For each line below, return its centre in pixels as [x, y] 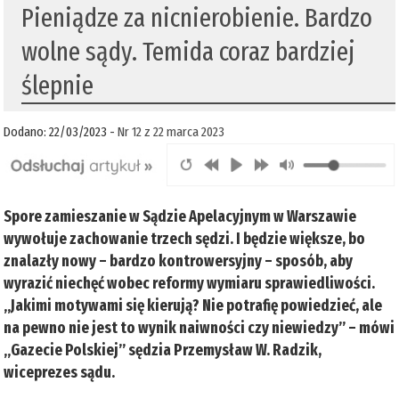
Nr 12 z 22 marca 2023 [171, 132]
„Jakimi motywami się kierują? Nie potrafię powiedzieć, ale [193, 305]
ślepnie [58, 86]
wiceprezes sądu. [61, 372]
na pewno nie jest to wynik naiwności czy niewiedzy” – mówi [199, 327]
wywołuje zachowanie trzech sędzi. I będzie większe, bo [185, 238]
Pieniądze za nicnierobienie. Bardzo [197, 18]
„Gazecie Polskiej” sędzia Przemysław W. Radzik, [163, 350]
